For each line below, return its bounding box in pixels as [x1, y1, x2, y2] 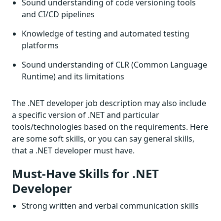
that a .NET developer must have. [12, 145, 135, 156]
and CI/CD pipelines [22, 9, 95, 20]
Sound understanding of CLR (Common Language [22, 59, 207, 70]
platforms [22, 40, 59, 51]
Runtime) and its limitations [22, 71, 124, 82]
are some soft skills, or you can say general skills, [12, 133, 194, 144]
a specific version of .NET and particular [12, 110, 159, 120]
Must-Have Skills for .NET [12, 165, 159, 182]
